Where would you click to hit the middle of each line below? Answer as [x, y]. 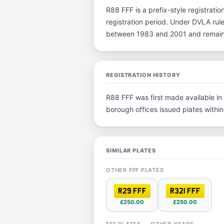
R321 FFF [185, 191]
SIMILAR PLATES [131, 150]
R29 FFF [132, 191]
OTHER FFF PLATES [135, 170]
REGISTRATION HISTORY [143, 75]
